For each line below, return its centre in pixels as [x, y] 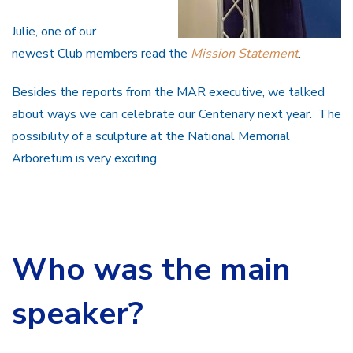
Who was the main [151, 269]
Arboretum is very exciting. [85, 159]
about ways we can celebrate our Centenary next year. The [176, 115]
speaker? [78, 313]
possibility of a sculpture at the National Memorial [151, 137]
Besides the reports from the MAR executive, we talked [168, 93]
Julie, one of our [54, 32]
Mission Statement [245, 54]
